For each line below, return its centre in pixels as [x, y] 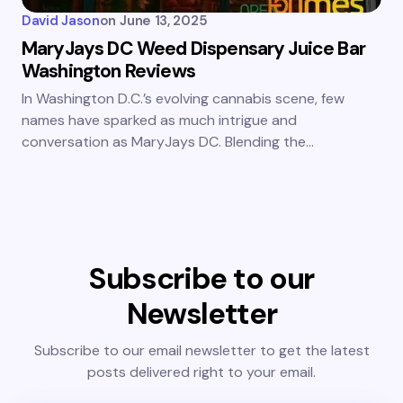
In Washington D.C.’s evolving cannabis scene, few [183, 99]
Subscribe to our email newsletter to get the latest [201, 351]
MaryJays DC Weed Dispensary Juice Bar [193, 49]
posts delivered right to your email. [201, 372]
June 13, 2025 [164, 21]
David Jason [61, 21]
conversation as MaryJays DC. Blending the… [168, 142]
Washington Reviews [108, 72]
